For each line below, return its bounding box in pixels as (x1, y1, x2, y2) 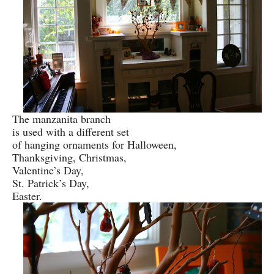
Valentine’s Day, (12, 162, 84, 177)
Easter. (12, 188, 42, 203)
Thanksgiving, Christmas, (12, 149, 127, 165)
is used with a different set (12, 124, 129, 139)
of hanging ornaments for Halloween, (12, 136, 177, 152)
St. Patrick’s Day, (12, 175, 89, 190)
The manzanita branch (12, 111, 111, 126)
